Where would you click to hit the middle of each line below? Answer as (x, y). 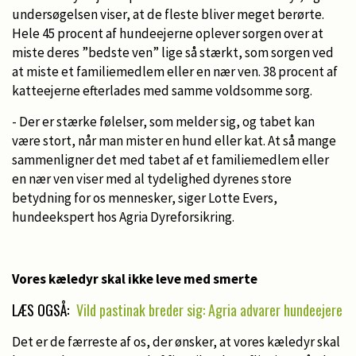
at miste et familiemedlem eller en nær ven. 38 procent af (175, 71)
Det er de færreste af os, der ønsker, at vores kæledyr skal (176, 341)
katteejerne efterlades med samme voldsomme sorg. (162, 90)
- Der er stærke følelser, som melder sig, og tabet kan (163, 121)
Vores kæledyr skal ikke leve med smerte (135, 279)
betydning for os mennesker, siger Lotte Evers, (145, 197)
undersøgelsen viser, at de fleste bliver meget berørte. (168, 14)
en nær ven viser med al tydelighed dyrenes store (152, 178)
